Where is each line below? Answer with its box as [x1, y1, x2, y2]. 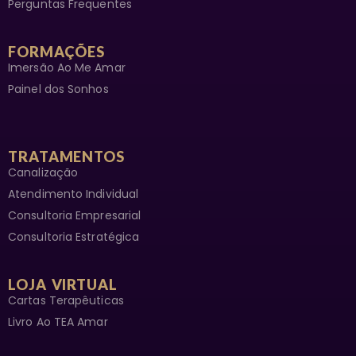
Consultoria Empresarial [8, 207, 141, 224]
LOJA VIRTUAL [8, 276, 118, 294]
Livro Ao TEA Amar [8, 314, 108, 331]
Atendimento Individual [8, 186, 139, 203]
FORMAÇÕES [8, 43, 106, 61]
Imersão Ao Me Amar [8, 60, 126, 76]
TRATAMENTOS [8, 148, 125, 166]
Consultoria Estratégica [8, 229, 140, 246]
